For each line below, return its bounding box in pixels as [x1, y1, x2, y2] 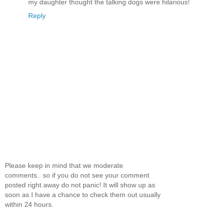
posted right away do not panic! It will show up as [5, 181, 155, 189]
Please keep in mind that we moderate [5, 161, 123, 169]
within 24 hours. [5, 200, 54, 208]
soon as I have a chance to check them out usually [5, 190, 161, 199]
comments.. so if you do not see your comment [5, 171, 149, 179]
